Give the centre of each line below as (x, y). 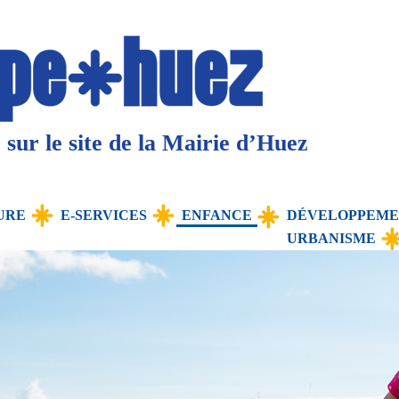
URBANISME (331, 238)
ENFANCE (217, 215)
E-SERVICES (104, 215)
